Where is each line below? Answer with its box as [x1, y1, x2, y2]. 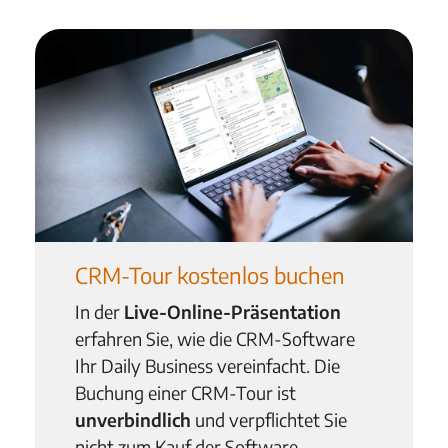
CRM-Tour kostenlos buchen [75, 260, 345, 289]
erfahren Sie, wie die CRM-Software [75, 326, 355, 350]
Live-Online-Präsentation [124, 299, 341, 323]
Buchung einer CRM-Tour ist [75, 380, 296, 404]
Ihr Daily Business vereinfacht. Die [75, 353, 340, 377]
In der [75, 299, 120, 323]
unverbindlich [75, 407, 195, 431]
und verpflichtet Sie [195, 407, 347, 431]
